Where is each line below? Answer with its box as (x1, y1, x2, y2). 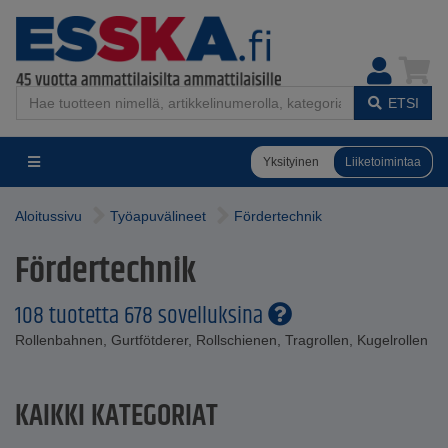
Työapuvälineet (110, 208, 206, 224)
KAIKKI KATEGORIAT (15, 394, 218, 439)
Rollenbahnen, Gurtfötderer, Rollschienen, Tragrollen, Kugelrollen (15, 332, 428, 348)
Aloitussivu (15, 208, 82, 224)
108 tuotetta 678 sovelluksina (15, 298, 268, 334)
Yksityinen (263, 154, 319, 169)
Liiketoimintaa (345, 154, 421, 169)
